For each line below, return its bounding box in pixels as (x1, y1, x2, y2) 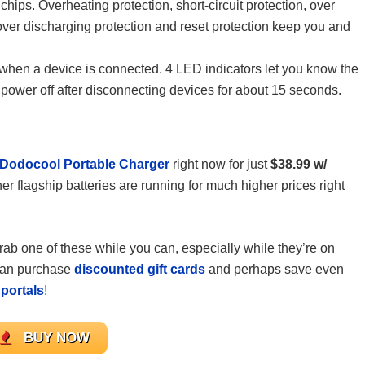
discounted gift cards (74, 262, 205, 276)
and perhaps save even (209, 262, 344, 276)
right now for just (173, 157, 267, 171)
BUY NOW (23, 330, 90, 345)
